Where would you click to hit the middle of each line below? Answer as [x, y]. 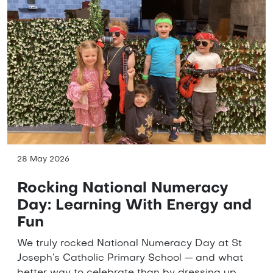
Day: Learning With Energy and [134, 206]
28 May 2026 [43, 159]
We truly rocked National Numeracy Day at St [129, 243]
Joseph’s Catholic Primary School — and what [130, 258]
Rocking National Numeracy [123, 189]
